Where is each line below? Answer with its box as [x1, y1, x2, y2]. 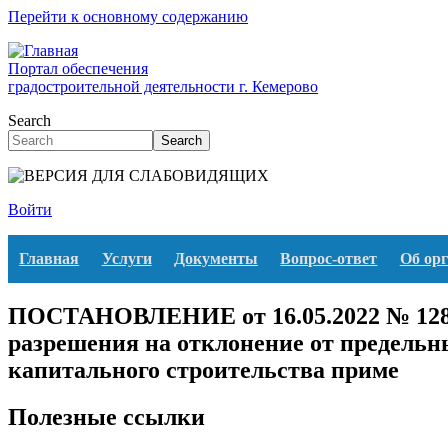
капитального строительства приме [8, 356, 399, 383]
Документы [173, 250, 258, 267]
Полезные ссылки [8, 403, 205, 430]
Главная [19, 250, 80, 267]
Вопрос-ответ [280, 250, 378, 267]
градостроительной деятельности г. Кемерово [8, 78, 318, 95]
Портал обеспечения [8, 60, 148, 77]
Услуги [101, 250, 152, 267]
